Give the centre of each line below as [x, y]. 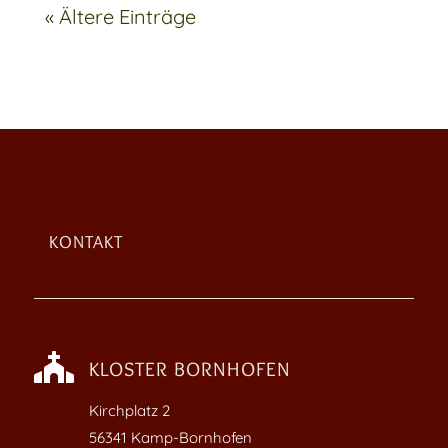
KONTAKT [85, 241]
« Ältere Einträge [120, 16]
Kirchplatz [125, 410]
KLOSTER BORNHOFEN [189, 368]
